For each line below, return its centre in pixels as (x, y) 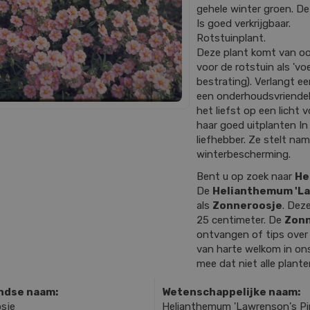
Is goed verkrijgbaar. (244, 24)
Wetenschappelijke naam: (231, 292)
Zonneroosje (247, 205)
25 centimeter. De (240, 220)
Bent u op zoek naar (246, 176)
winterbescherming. (244, 154)
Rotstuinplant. (231, 38)
